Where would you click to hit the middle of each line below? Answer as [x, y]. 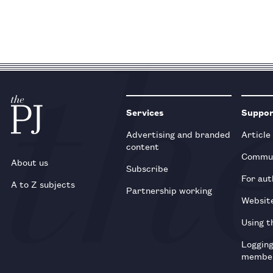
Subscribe [147, 168]
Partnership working [169, 190]
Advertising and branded [179, 133]
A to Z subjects [43, 183]
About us [30, 161]
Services [145, 112]
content [143, 146]
